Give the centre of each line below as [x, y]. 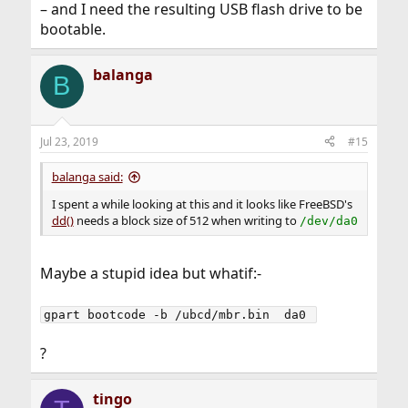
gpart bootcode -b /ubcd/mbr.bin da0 [178, 314]
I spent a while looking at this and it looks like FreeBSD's [202, 204]
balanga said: [87, 176]
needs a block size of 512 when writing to [186, 220]
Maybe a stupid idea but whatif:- [150, 273]
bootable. [72, 29]
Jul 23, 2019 [69, 141]
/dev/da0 [328, 220]
